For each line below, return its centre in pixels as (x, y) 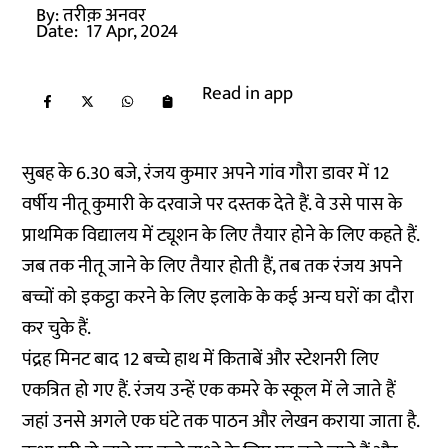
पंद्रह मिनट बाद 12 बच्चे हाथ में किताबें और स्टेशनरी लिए (201, 359)
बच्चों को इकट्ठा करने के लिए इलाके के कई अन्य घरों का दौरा (218, 297)
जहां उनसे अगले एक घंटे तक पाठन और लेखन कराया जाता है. (221, 421)
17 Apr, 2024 (132, 31)
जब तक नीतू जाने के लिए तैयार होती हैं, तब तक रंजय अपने (212, 266)
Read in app (248, 93)
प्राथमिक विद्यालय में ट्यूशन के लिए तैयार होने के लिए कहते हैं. (221, 235)
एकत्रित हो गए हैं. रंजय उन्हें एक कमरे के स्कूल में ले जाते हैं (209, 390)
